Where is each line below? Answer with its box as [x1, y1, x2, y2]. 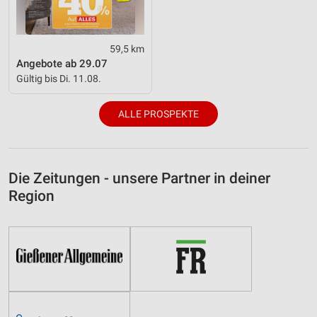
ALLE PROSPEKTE [118, 108, 199, 120]
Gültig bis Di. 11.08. [16, 72, 101, 84]
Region [8, 187, 54, 204]
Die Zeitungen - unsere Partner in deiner [8, 169, 270, 187]
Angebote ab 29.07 [16, 57, 108, 70]
